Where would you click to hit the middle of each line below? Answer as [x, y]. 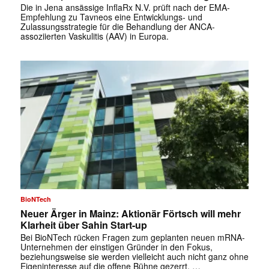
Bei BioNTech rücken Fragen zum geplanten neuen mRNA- [132, 237]
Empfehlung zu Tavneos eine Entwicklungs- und [111, 17]
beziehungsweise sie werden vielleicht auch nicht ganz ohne [134, 257]
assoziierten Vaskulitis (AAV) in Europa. [94, 36]
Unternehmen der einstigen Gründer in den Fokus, [116, 247]
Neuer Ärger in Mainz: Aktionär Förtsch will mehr [130, 214]
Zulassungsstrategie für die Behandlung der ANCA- [117, 26]
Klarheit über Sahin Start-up [83, 225]
